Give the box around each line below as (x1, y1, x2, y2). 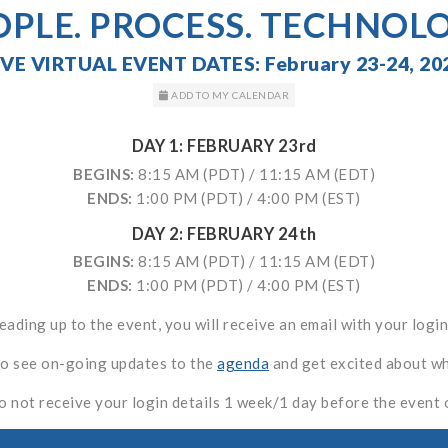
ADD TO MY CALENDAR (168, 88, 289, 101)
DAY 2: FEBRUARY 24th (131, 223, 317, 244)
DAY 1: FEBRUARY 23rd (131, 135, 317, 156)
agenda (217, 354, 269, 373)
